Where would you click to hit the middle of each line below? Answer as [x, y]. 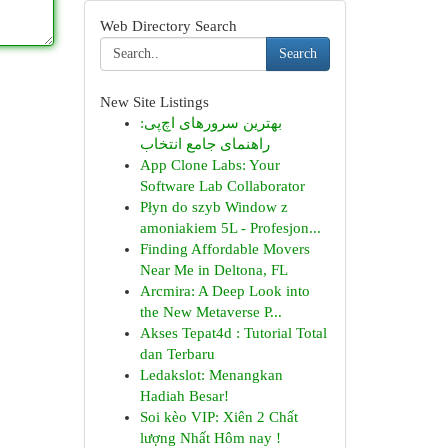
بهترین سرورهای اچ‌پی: [210, 123]
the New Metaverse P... [210, 312]
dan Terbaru [177, 354]
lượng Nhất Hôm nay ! [210, 438]
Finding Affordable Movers [224, 249]
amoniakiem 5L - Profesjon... [230, 228]
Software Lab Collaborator [222, 186]
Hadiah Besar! [184, 396]
